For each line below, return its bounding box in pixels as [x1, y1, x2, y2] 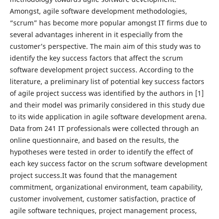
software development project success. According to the [9, 65, 194, 74]
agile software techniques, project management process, [9, 205, 197, 215]
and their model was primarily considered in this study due [9, 100, 205, 109]
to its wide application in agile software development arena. [9, 111, 207, 121]
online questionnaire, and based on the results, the [9, 135, 179, 145]
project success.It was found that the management [9, 170, 177, 180]
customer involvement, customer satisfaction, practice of [9, 194, 196, 203]
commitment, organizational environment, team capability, [9, 182, 203, 192]
